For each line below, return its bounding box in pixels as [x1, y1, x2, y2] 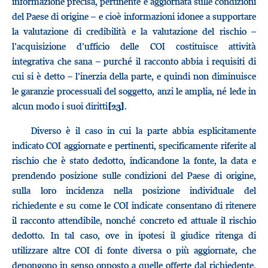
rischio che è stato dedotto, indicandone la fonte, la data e [12, 154, 256, 166]
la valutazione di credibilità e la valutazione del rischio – [12, 25, 256, 37]
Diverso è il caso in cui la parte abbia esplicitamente [31, 124, 256, 136]
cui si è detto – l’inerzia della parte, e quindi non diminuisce [12, 70, 256, 82]
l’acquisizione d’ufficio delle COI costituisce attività [12, 40, 256, 52]
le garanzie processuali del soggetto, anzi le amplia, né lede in [12, 85, 256, 97]
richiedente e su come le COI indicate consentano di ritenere [12, 199, 256, 211]
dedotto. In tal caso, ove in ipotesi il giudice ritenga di [12, 229, 256, 241]
